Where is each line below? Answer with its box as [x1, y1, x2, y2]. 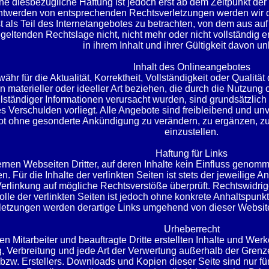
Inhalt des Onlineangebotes [133, 62, 250, 72]
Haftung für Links [156, 148, 228, 159]
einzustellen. [165, 127, 219, 137]
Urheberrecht [163, 224, 220, 234]
